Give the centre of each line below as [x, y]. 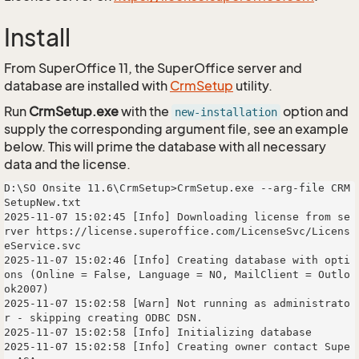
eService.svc [42, 246]
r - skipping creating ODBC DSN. [103, 318]
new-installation [226, 112]
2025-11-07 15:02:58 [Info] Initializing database [158, 332]
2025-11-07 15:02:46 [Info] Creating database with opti [177, 260]
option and [315, 111]
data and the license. [67, 164]
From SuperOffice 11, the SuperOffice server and [153, 68]
